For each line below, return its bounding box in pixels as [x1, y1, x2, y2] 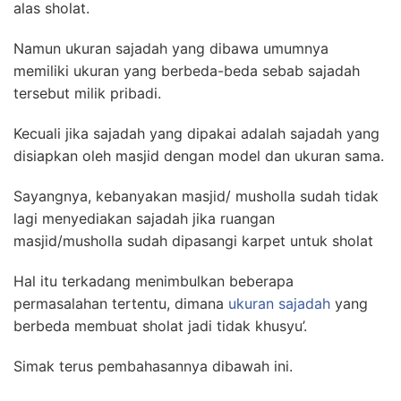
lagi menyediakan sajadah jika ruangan [13, 209, 275, 227]
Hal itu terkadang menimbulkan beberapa [13, 272, 294, 290]
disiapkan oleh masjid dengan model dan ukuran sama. [13, 147, 384, 165]
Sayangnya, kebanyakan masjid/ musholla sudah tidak [13, 187, 379, 205]
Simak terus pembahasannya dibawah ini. [13, 357, 293, 375]
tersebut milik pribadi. [13, 84, 161, 102]
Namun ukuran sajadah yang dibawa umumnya [13, 39, 328, 57]
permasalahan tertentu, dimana [13, 294, 228, 312]
